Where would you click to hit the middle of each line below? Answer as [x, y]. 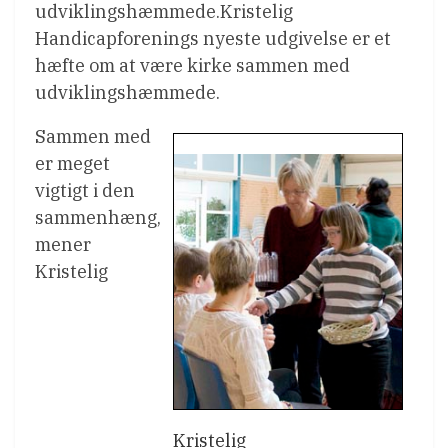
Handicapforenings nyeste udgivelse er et [213, 38]
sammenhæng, [98, 217]
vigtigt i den [85, 190]
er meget [72, 163]
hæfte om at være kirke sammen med [192, 65]
